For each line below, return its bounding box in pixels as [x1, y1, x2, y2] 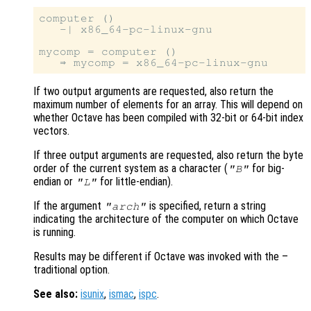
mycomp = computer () [39, 46, 178, 58]
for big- [249, 162, 285, 176]
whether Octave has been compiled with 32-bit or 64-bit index [33, 111, 303, 125]
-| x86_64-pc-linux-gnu [39, 24, 212, 35]
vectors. [33, 124, 69, 138]
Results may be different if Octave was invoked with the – [33, 250, 288, 264]
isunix [81, 287, 104, 301]
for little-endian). [97, 175, 174, 189]
